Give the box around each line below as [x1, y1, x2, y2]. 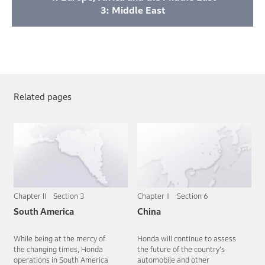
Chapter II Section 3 [14, 192, 85, 201]
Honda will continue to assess [137, 234, 236, 244]
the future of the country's [137, 245, 225, 254]
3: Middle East [100, 4, 165, 15]
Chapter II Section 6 [137, 192, 208, 201]
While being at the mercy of [14, 234, 105, 244]
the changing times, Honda [14, 245, 103, 254]
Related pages [14, 91, 72, 102]
